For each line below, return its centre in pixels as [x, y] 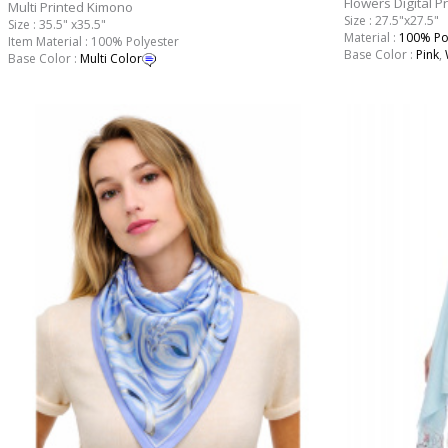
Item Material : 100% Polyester [93, 41]
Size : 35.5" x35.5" [56, 24]
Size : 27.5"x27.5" [391, 20]
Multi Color [110, 58]
